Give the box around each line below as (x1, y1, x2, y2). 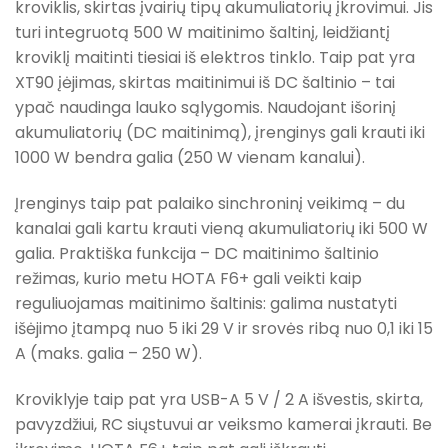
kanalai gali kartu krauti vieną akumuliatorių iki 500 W (15, 217, 428, 241)
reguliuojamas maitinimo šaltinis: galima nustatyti (15, 292, 397, 316)
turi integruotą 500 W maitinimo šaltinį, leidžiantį (15, 21, 390, 45)
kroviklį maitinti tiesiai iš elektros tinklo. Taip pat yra (15, 46, 415, 70)
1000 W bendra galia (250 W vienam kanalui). (15, 146, 365, 170)
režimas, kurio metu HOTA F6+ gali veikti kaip (15, 267, 362, 291)
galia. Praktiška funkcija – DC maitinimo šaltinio (15, 242, 379, 266)
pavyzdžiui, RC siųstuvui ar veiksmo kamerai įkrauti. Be (15, 412, 432, 436)
